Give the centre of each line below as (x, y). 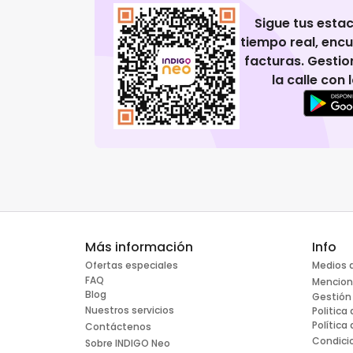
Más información (139, 247)
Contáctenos (118, 327)
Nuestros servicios (130, 310)
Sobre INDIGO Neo (128, 344)
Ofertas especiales (132, 266)
